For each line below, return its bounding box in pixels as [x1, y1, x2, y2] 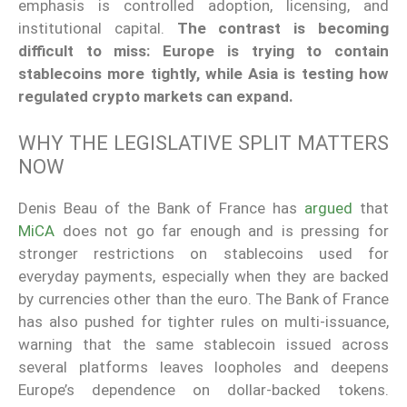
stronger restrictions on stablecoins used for [18, 243, 389, 263]
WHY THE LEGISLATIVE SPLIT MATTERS [18, 131, 389, 154]
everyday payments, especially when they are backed [18, 266, 389, 285]
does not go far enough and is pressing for [55, 221, 389, 240]
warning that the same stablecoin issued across [18, 334, 389, 353]
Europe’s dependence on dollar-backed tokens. [18, 380, 389, 399]
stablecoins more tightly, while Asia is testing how [18, 65, 389, 84]
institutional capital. [18, 19, 177, 38]
